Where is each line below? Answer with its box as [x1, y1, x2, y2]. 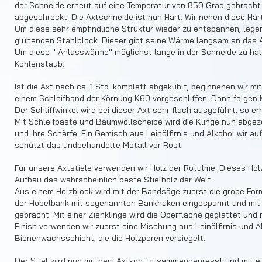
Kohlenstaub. [15, 58, 64, 70]
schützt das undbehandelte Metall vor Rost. [15, 140, 183, 151]
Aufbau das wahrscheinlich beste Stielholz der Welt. [15, 174, 213, 185]
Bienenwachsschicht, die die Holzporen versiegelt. [15, 233, 205, 244]
